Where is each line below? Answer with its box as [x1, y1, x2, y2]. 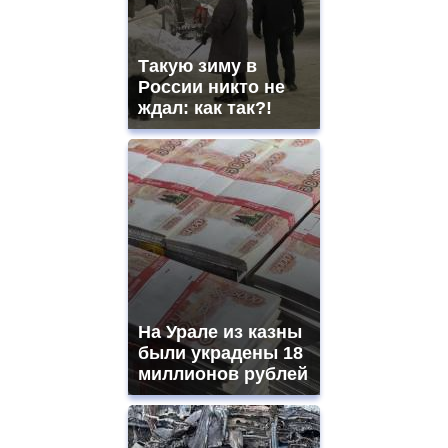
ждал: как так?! [138, 98, 272, 119]
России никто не [138, 77, 285, 98]
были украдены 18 [138, 343, 303, 364]
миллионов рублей [138, 364, 308, 385]
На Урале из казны [138, 322, 302, 343]
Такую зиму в [138, 56, 257, 77]
